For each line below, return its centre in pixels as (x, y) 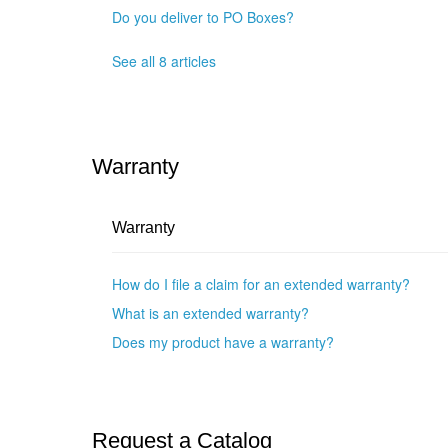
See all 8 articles (164, 61)
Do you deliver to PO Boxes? (203, 17)
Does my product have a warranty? (223, 342)
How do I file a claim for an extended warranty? (261, 284)
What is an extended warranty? (210, 313)
